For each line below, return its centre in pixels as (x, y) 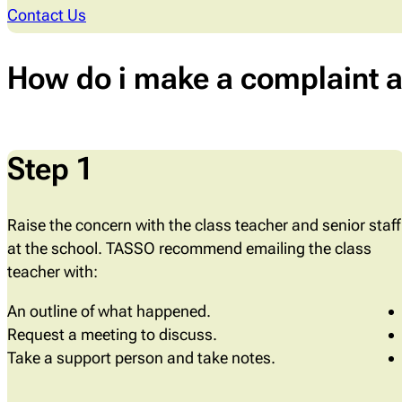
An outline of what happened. (109, 310)
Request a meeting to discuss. (112, 334)
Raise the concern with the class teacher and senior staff (204, 224)
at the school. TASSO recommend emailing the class (189, 248)
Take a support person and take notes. (141, 357)
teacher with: (52, 271)
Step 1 (50, 168)
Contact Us (47, 14)
